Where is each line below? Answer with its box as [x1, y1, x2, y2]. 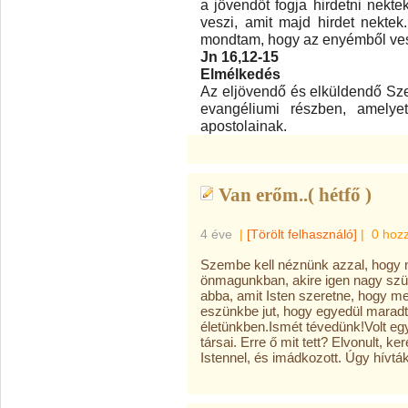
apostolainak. [200, 117, 287, 134]
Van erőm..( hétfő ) [219, 184, 372, 206]
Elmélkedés [200, 66, 280, 82]
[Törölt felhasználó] [247, 227, 357, 241]
